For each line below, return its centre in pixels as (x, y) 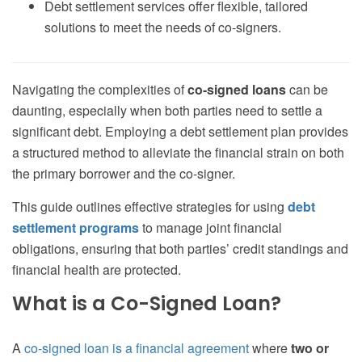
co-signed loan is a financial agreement (137, 348)
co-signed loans (238, 90)
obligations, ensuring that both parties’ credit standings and (180, 249)
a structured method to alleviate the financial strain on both (178, 153)
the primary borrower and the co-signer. (124, 174)
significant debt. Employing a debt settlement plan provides (180, 132)
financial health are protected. (97, 270)
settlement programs (76, 228)
